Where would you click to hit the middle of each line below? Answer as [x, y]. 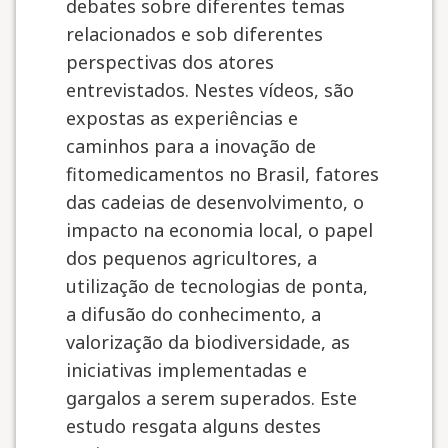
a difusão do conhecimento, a [193, 314]
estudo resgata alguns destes [193, 426]
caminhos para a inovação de [191, 146]
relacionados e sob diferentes [194, 34]
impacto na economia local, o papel [219, 230]
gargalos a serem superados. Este [211, 398]
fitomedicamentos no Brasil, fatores [222, 174]
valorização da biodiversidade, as [208, 342]
